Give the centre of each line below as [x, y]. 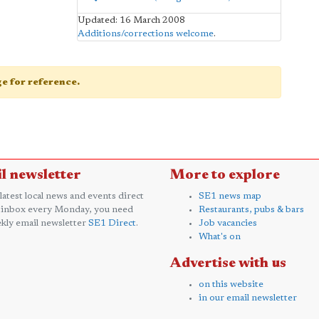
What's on [220, 236]
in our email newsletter [248, 298]
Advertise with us [228, 263]
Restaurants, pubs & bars [251, 209]
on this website [231, 284]
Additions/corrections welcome [145, 33]
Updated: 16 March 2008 [131, 20]
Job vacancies [228, 223]
